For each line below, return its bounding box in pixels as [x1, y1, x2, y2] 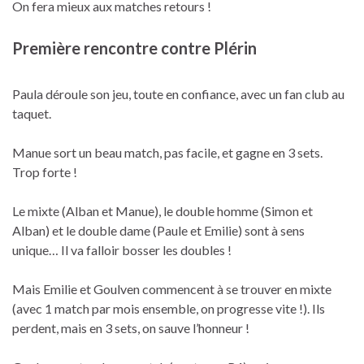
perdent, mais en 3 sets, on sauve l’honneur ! [12, 319, 249, 336]
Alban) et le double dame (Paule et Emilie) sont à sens [12, 222, 305, 238]
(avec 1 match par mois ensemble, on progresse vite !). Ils [12, 300, 325, 316]
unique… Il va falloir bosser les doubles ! [12, 241, 232, 258]
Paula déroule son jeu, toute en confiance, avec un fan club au [12, 85, 344, 102]
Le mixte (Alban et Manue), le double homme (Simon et [12, 202, 313, 219]
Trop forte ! [12, 163, 77, 180]
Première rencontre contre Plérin [12, 37, 257, 58]
